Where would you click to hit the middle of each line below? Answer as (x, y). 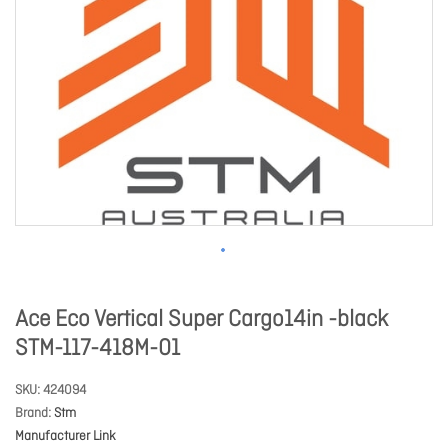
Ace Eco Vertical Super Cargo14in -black (201, 320)
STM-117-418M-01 (97, 349)
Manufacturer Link (65, 436)
